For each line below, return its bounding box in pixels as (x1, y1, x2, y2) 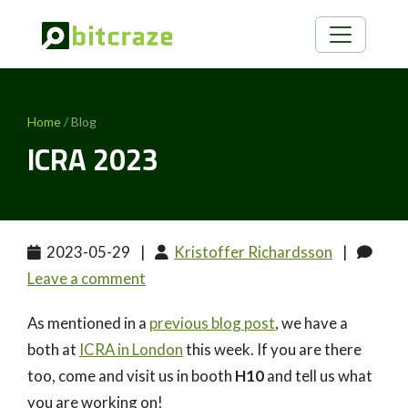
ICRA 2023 (27, 132, 158, 187)
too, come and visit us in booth (27, 366, 235, 385)
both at (27, 340, 79, 359)
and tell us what (264, 366, 372, 385)
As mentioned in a (27, 313, 149, 332)
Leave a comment (27, 269, 146, 288)
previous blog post (149, 313, 275, 332)
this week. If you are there (183, 340, 362, 359)
